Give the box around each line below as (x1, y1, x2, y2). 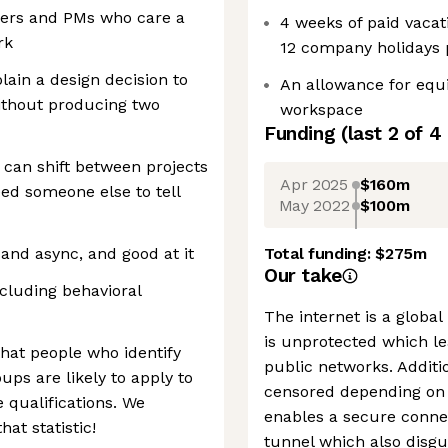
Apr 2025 (280, 174, 348, 194)
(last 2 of (340, 122, 429, 145)
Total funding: (264, 244, 376, 263)
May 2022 (278, 195, 350, 215)
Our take (264, 264, 342, 287)
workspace (280, 100, 363, 119)
